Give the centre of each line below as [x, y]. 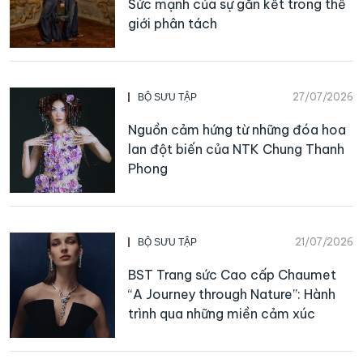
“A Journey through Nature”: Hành [232, 294]
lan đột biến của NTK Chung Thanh [236, 149]
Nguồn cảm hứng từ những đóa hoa [237, 129]
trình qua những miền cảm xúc [222, 313]
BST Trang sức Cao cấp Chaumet [232, 274]
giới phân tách [173, 23]
